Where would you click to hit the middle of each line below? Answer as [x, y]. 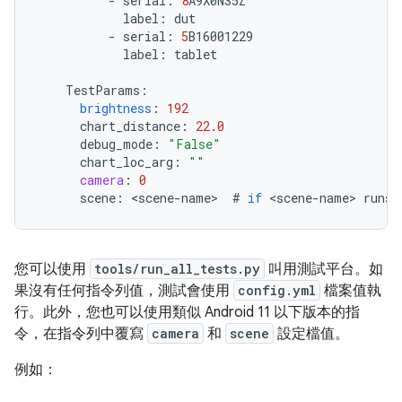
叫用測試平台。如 [324, 269]
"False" [194, 144]
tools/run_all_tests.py [177, 269]
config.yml [277, 290]
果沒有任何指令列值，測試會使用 [124, 291]
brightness [116, 108]
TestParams [103, 90]
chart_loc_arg [127, 162]
